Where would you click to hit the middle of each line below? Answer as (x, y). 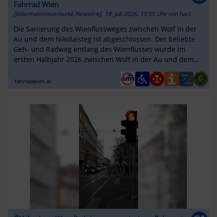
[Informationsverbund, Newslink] (57, 14)
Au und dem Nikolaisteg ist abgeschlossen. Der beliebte (104, 39)
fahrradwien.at (33, 81)
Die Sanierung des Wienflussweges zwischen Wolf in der (105, 29)
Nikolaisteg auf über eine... (57, 70)
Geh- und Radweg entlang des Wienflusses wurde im (99, 49)
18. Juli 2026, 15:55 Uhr (136, 14)
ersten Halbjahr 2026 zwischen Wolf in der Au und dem (103, 60)
